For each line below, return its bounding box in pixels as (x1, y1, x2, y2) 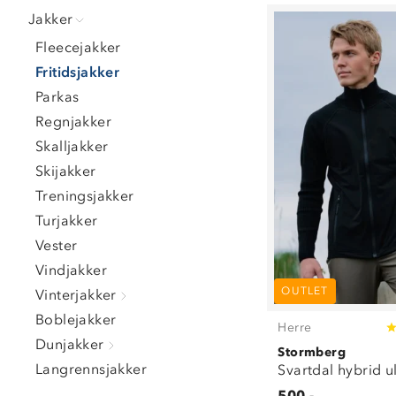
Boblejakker (35, 311, 117, 328)
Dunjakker (35, 336, 104, 353)
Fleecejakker (35, 39, 121, 56)
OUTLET (281, 284, 329, 297)
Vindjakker (35, 262, 107, 278)
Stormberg (278, 344, 346, 360)
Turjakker (35, 212, 98, 229)
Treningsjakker (35, 187, 134, 204)
